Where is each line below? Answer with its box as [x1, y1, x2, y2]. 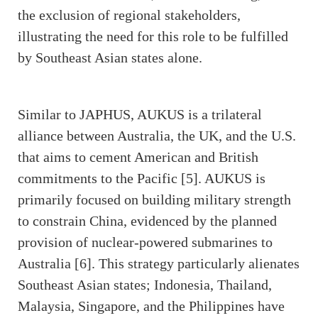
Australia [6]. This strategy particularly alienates [18, 256, 300, 272]
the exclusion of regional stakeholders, [18, 7, 241, 23]
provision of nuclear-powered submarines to [18, 234, 273, 251]
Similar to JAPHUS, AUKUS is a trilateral [18, 106, 262, 123]
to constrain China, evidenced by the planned [18, 213, 277, 229]
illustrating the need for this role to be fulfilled [18, 28, 288, 45]
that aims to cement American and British [18, 149, 258, 165]
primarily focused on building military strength [18, 192, 291, 208]
